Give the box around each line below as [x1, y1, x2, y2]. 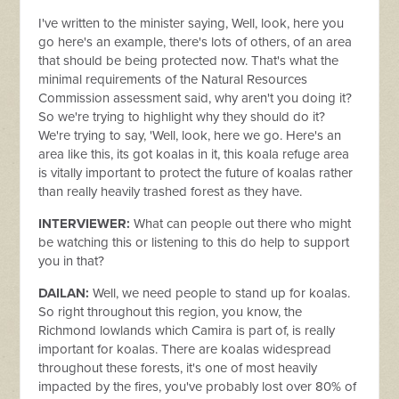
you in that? [38, 253, 105, 270]
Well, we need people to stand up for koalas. [89, 285, 351, 302]
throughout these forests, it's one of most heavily [38, 360, 318, 377]
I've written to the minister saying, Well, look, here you [38, 15, 345, 32]
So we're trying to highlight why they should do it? [38, 109, 326, 126]
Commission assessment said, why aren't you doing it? [38, 90, 353, 107]
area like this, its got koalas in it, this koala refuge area [38, 146, 350, 163]
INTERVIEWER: [38, 216, 134, 232]
